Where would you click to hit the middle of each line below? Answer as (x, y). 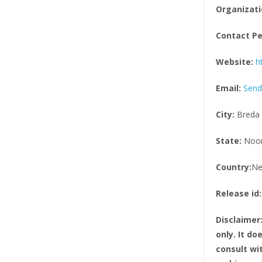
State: (228, 141)
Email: (228, 88)
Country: (233, 167)
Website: (234, 62)
